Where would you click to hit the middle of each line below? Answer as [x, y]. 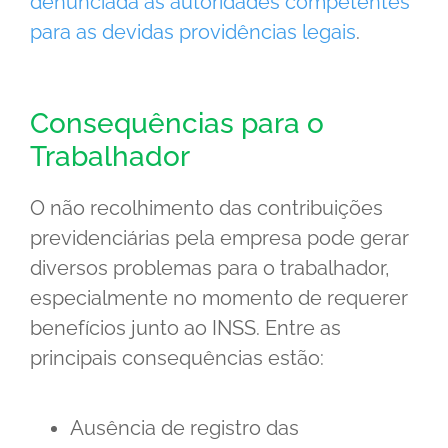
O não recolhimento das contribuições [206, 207]
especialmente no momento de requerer [219, 297]
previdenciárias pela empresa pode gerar [219, 237]
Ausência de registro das [184, 427]
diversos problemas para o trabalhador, [210, 267]
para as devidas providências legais [193, 31]
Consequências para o [177, 123]
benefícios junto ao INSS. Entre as [185, 327]
